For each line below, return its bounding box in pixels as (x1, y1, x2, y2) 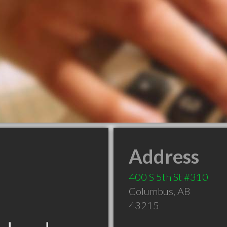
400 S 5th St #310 (129, 171, 208, 183)
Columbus (129, 185, 173, 197)
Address (129, 144, 199, 168)
